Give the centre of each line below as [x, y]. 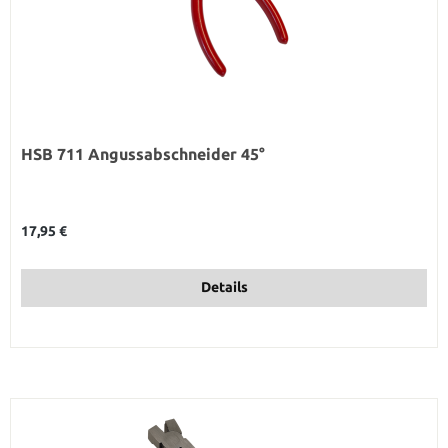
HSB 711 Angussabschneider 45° [176, 153]
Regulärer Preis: [59, 221]
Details [224, 287]
